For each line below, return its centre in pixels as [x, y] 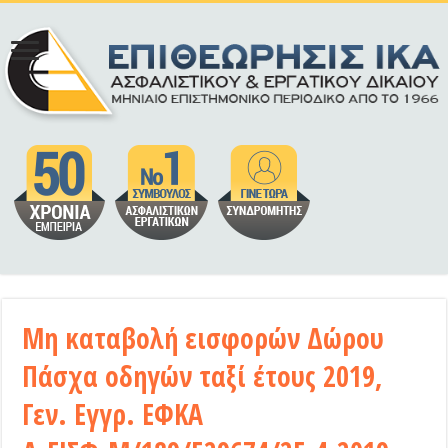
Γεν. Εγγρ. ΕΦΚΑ [113, 414]
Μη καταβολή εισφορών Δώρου [203, 338]
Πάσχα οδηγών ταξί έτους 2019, [203, 376]
